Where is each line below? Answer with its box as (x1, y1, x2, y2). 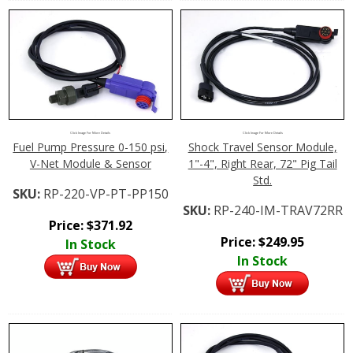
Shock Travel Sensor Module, (188, 139, 337, 154)
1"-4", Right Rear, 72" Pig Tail (188, 155, 337, 171)
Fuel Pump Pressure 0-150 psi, (13, 139, 169, 154)
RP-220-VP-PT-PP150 (43, 184, 169, 203)
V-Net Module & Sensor (29, 155, 151, 171)
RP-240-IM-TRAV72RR (213, 201, 343, 219)
